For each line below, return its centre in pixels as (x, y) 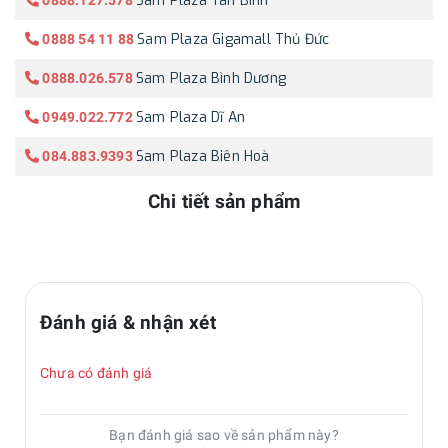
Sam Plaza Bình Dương (211, 79)
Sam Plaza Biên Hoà (203, 157)
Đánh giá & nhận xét (128, 322)
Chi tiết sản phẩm (224, 202)
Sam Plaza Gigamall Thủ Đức (233, 40)
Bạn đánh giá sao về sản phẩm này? (224, 434)
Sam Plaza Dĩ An (191, 118)
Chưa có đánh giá (96, 372)
